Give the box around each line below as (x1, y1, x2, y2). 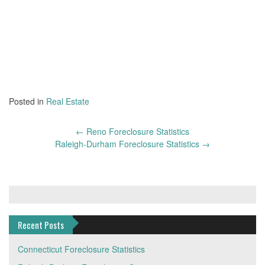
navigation (8, 135, 54, 154)
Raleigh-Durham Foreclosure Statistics (55, 138, 202, 150)
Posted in (9, 95, 46, 108)
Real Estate (46, 95, 89, 108)
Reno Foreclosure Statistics (84, 125, 189, 138)
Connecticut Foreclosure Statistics (18, 243, 145, 256)
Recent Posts (18, 218, 64, 232)
